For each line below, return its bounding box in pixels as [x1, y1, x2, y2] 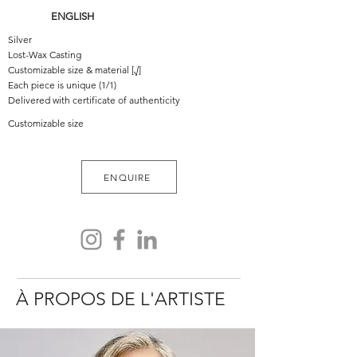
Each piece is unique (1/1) [8, 79, 116, 91]
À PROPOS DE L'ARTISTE [16, 288, 226, 310]
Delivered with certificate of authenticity [8, 94, 180, 106]
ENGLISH [51, 10, 94, 22]
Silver [8, 33, 32, 45]
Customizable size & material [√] [8, 64, 141, 76]
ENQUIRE [104, 171, 151, 183]
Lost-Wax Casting [8, 49, 81, 61]
